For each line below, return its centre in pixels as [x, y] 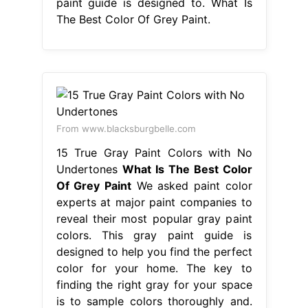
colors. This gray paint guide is [154, 235]
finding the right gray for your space [154, 284]
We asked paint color [191, 185]
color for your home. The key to [154, 268]
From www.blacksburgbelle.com [126, 128]
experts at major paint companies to [154, 202]
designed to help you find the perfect [154, 251]
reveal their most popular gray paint [154, 218]
